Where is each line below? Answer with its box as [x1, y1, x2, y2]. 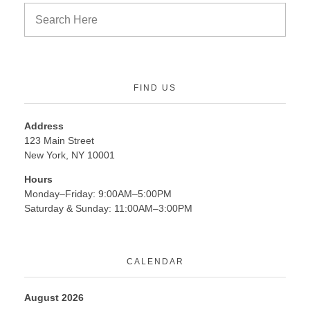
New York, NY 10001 [24, 149, 115, 161]
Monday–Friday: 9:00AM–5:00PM [24, 188, 172, 200]
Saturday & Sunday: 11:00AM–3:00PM [24, 203, 192, 215]
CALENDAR [126, 257, 184, 267]
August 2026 [24, 292, 84, 304]
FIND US [134, 83, 176, 93]
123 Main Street [24, 135, 94, 147]
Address [24, 120, 64, 132]
